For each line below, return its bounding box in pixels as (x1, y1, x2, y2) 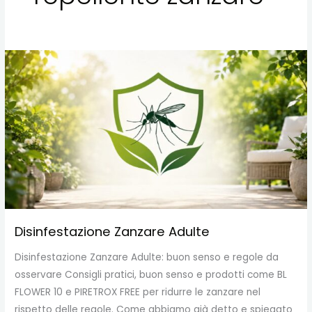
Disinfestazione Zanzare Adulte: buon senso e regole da (15, 251, 279, 265)
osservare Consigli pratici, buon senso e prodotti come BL (15, 268, 288, 282)
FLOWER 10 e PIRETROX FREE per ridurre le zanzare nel (15, 286, 261, 299)
